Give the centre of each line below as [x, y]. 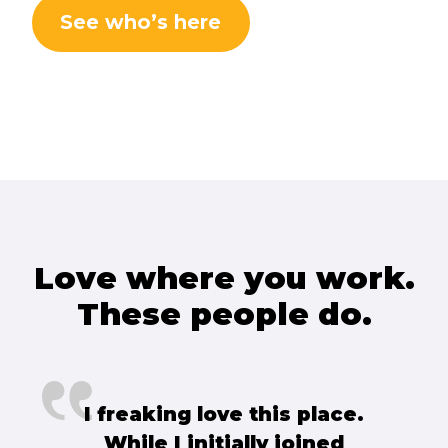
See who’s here [141, 22]
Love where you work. [224, 278]
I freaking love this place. [223, 413]
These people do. [224, 314]
